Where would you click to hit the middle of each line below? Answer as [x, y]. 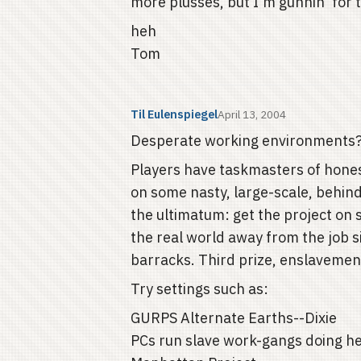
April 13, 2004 [252, 114]
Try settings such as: [199, 289]
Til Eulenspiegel [174, 114]
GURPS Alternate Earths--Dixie [234, 318]
